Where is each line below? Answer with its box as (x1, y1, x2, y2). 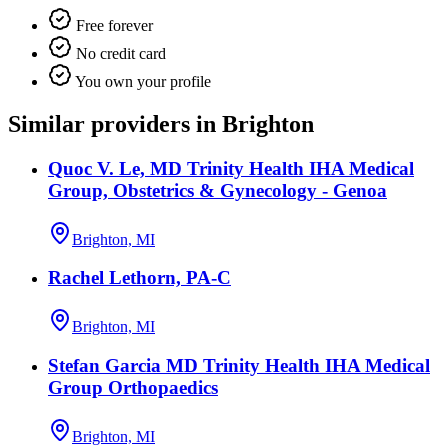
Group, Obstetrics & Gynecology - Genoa (48, 179, 387, 201)
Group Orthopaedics (48, 376, 218, 398)
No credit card (72, 45, 166, 63)
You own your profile (72, 73, 211, 91)
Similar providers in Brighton (8, 111, 314, 138)
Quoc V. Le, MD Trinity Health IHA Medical (48, 157, 414, 179)
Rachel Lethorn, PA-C (48, 267, 231, 289)
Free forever (72, 17, 153, 35)
